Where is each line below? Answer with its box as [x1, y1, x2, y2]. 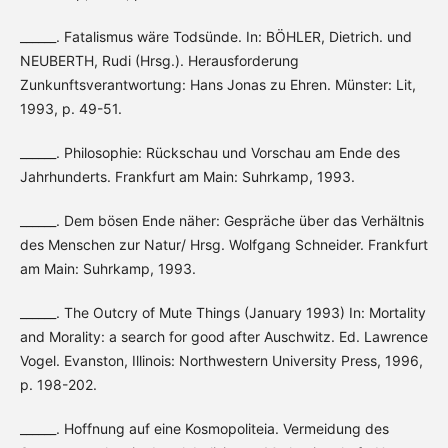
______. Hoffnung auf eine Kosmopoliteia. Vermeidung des [19, 420, 389, 438]
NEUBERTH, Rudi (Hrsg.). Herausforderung [19, 52, 299, 70]
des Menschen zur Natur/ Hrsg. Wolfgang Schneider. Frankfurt [19, 236, 428, 254]
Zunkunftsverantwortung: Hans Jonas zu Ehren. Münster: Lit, [19, 76, 416, 94]
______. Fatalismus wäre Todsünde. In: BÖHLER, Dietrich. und [19, 28, 412, 46]
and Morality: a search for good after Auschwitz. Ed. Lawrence [19, 328, 428, 346]
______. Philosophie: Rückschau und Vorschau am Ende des [19, 144, 400, 162]
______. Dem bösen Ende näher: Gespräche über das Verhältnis [19, 212, 424, 230]
